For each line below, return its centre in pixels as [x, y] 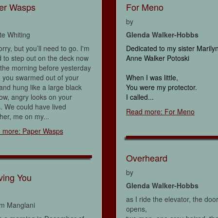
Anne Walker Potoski [158, 58]
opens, [136, 209]
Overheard [147, 158]
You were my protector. [162, 87]
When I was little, [152, 78]
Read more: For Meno [160, 112]
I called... [140, 97]
